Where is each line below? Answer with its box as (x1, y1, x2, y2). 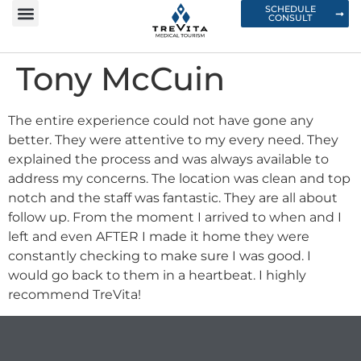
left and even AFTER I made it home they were (8, 228, 309, 244)
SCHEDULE (264, 3, 316, 15)
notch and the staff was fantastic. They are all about (8, 189, 338, 205)
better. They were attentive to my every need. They (8, 131, 338, 147)
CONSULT (268, 12, 313, 23)
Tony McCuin (16, 58, 225, 98)
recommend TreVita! (8, 286, 141, 302)
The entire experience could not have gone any (8, 112, 313, 128)
